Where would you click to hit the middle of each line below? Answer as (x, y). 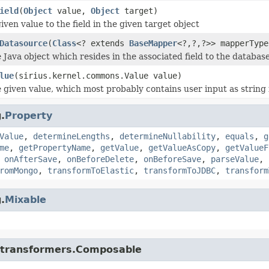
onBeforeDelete (100, 159)
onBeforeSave (172, 159)
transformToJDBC (180, 170)
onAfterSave (31, 159)
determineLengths (71, 136)
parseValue (235, 159)
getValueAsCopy (182, 147)
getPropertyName (55, 147)
